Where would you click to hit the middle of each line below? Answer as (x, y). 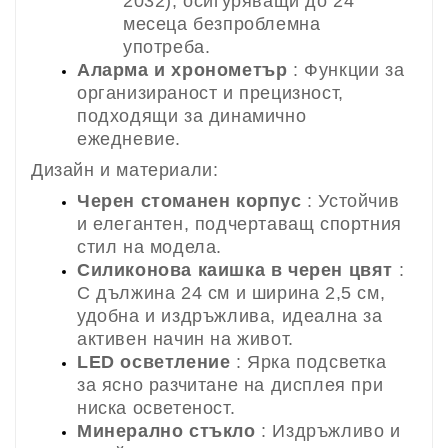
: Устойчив (350, 200)
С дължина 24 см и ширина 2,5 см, (231, 292)
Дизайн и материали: (125, 169)
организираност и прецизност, (210, 92)
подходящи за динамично (192, 115)
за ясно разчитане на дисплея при (230, 384)
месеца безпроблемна (222, 23)
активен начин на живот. (185, 338)
